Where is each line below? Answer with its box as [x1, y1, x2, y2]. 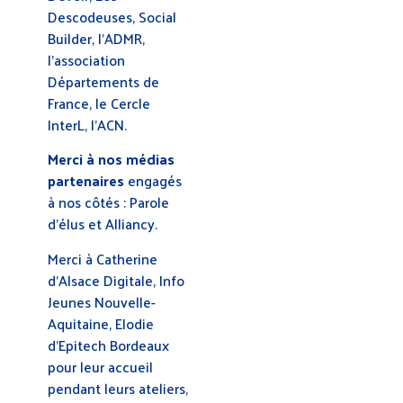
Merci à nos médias [48, 146, 175, 173]
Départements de [48, 67, 159, 94]
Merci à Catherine [48, 245, 157, 272]
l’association [48, 46, 125, 73]
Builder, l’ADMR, [48, 24, 145, 51]
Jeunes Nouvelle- [48, 288, 156, 315]
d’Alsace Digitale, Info [48, 266, 184, 293]
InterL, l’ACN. [48, 111, 127, 138]
